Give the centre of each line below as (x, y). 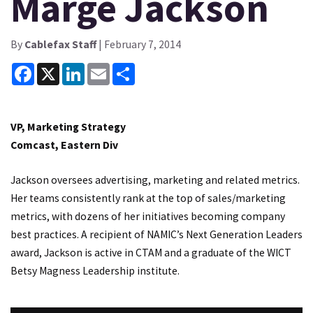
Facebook (57, 68)
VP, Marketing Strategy (68, 127)
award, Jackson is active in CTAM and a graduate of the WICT (151, 252)
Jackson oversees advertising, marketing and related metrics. (155, 180)
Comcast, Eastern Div (64, 145)
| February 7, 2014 (139, 44)
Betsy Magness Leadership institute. (95, 270)
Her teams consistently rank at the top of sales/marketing (148, 198)
